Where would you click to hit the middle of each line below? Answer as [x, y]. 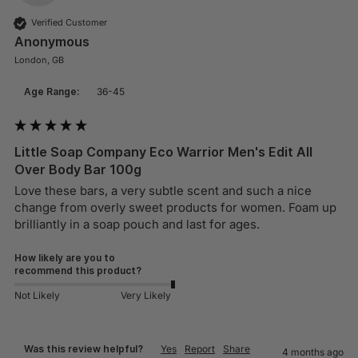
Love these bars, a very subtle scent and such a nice [163, 190]
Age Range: [52, 91]
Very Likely [145, 295]
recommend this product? [78, 270]
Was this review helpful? [84, 348]
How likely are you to [65, 257]
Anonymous [52, 41]
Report [200, 348]
